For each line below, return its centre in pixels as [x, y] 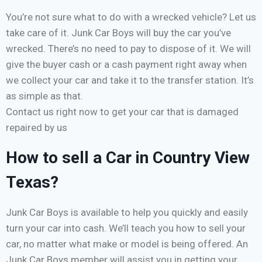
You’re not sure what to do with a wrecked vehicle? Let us [131, 17]
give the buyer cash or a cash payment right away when [126, 65]
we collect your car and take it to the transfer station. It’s [130, 80]
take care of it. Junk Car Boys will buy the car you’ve [118, 33]
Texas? [32, 182]
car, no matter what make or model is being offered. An [127, 244]
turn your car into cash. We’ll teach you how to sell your [126, 228]
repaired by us [38, 128]
